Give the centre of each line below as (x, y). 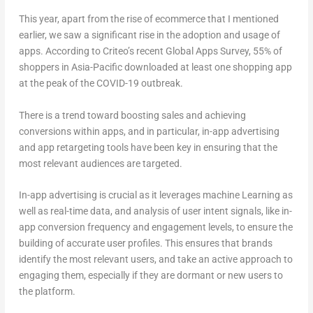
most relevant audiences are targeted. (100, 163)
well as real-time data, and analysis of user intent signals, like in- (155, 211)
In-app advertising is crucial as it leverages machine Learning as (155, 195)
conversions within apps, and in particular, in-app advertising (149, 131)
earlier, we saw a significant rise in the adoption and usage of (149, 35)
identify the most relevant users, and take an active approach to (155, 260)
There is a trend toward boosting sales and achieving (132, 115)
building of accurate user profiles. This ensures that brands (145, 243)
